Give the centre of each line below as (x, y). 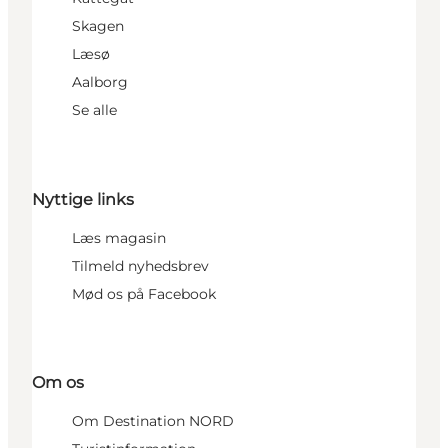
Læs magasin (119, 237)
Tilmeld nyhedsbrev (140, 265)
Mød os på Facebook (144, 293)
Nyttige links (83, 199)
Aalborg (100, 82)
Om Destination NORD (153, 420)
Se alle (94, 110)
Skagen (98, 26)
